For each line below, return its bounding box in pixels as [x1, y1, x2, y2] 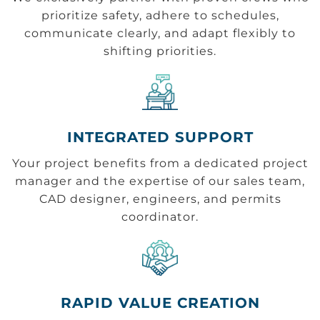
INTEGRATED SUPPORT [66, 128, 254, 146]
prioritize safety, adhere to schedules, [41, 8, 279, 22]
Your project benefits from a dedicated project [11, 156, 309, 170]
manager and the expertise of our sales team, [15, 174, 305, 188]
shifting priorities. [104, 44, 216, 58]
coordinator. [121, 209, 199, 224]
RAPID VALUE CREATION [60, 294, 260, 311]
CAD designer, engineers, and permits [39, 191, 281, 206]
